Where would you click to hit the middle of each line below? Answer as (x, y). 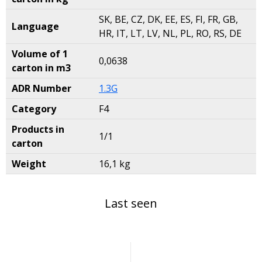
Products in (38, 129)
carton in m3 (41, 68)
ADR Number (42, 88)
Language (35, 26)
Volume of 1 (40, 54)
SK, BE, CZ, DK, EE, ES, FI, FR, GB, (168, 19)
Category (34, 109)
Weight (29, 164)
